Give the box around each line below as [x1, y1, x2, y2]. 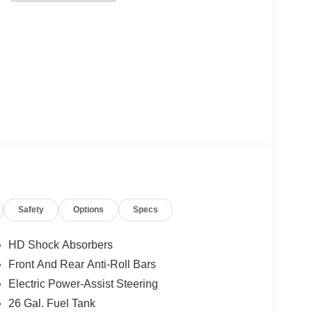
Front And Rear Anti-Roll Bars [8, 258, 156, 271]
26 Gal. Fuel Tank [8, 297, 95, 310]
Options [73, 205, 104, 215]
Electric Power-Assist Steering [8, 278, 158, 290]
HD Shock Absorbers [8, 239, 113, 251]
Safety [18, 205, 45, 215]
